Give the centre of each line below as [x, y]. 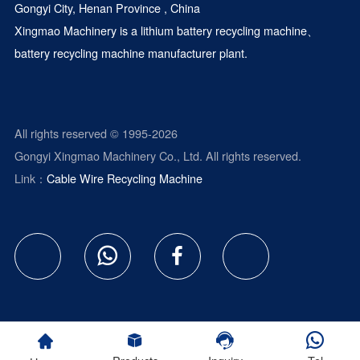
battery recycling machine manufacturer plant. [131, 53]
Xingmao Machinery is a [77, 31]
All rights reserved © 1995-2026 [96, 133]
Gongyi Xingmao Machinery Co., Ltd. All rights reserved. [157, 156]
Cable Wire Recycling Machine [124, 178]
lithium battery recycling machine [223, 31]
